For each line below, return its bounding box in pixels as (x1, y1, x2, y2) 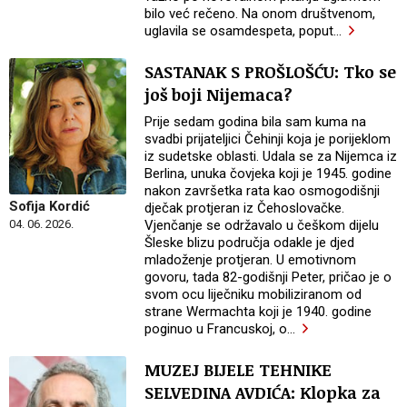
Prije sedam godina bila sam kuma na (144, 114, 367, 131)
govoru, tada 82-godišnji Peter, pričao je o (144, 269, 392, 286)
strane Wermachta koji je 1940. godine (144, 303, 372, 321)
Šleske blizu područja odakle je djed (144, 234, 355, 252)
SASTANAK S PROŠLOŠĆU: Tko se (144, 61, 397, 84)
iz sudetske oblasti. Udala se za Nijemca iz (144, 148, 398, 165)
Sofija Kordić (9, 198, 90, 215)
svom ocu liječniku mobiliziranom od (144, 286, 362, 303)
